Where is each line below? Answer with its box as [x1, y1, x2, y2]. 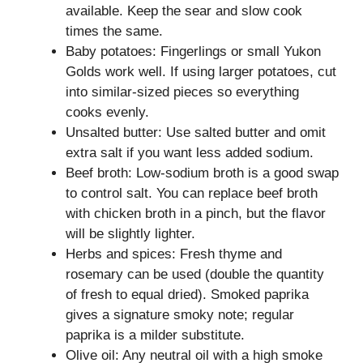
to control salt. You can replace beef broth [66, 186, 318, 201]
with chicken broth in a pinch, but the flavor [66, 206, 326, 221]
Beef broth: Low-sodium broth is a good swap [66, 165, 339, 181]
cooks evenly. [66, 105, 149, 120]
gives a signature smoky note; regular [66, 307, 294, 322]
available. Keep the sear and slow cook [66, 3, 302, 19]
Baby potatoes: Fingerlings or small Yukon [66, 44, 321, 59]
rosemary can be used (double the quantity [66, 267, 324, 282]
